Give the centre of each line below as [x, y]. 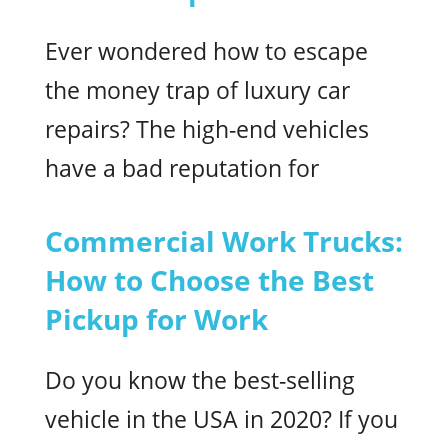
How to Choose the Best [209, 279]
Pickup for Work [156, 318]
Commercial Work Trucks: [224, 240]
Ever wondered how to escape [206, 51]
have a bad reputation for [182, 168]
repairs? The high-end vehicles [207, 129]
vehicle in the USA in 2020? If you [221, 419]
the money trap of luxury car [197, 90]
